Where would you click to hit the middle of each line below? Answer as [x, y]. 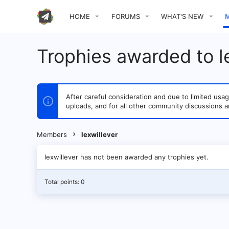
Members [52, 134]
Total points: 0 [65, 182]
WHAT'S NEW [182, 16]
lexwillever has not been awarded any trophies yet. [127, 157]
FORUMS [125, 16]
